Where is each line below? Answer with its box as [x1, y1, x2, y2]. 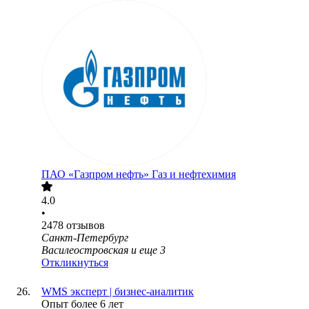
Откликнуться [41, 257, 108, 269]
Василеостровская [41, 244, 128, 257]
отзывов [66, 219, 105, 232]
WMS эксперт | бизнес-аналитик [41, 286, 194, 298]
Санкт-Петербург [41, 232, 128, 244]
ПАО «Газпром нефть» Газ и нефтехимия [41, 168, 236, 181]
